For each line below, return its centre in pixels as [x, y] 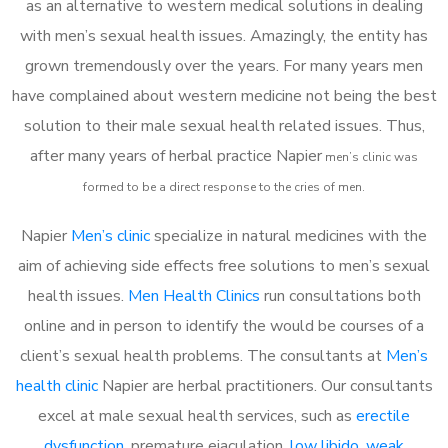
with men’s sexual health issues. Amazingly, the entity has [224, 35]
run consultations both [340, 295]
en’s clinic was [377, 156]
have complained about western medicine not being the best [224, 95]
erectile [383, 415]
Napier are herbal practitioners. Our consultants [265, 385]
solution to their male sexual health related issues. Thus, [224, 125]
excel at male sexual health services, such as [197, 415]
